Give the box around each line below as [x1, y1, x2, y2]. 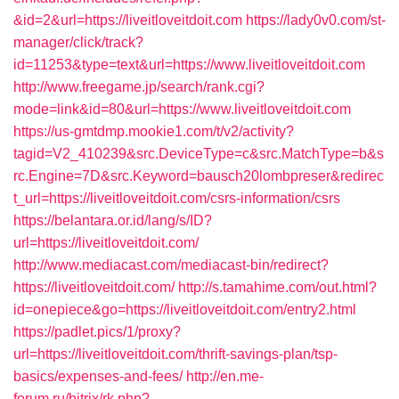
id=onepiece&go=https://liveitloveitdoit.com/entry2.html [13, 302, 356, 317]
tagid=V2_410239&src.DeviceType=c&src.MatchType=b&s [13, 146, 384, 161]
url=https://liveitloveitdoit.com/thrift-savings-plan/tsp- [13, 346, 338, 362]
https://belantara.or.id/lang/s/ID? [13, 213, 212, 228]
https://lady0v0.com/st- [246, 12, 386, 28]
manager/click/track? [13, 35, 143, 50]
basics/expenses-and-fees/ [13, 369, 183, 384]
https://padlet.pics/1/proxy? [13, 324, 181, 339]
